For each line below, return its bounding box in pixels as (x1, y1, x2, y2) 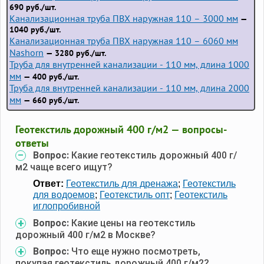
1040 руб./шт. (9, 24, 61, 35)
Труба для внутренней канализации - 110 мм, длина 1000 (9, 58, 249, 70)
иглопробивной (33, 200, 100, 211)
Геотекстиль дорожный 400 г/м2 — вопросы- (15, 122, 227, 136)
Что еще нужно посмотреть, (71, 245, 200, 257)
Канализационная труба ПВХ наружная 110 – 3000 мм (9, 12, 238, 24)
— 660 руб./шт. (21, 94, 79, 105)
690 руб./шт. (9, 1, 56, 12)
